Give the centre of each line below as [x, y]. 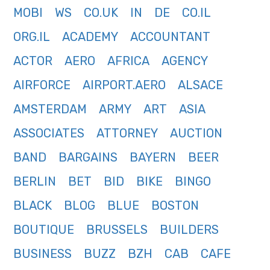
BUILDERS [189, 230]
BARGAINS [88, 158]
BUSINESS [42, 254]
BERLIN [35, 182]
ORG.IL [32, 37]
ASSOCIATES [49, 133]
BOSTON [175, 206]
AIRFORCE [42, 85]
